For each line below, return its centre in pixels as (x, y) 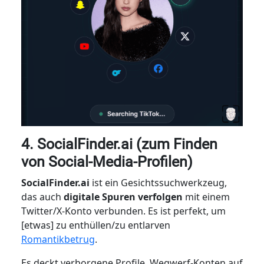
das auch (42, 197)
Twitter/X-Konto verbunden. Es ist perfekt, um (123, 211)
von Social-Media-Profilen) (107, 161)
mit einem (206, 197)
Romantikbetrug (58, 239)
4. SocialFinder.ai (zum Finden (119, 144)
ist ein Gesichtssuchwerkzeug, (158, 182)
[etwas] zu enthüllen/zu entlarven (95, 225)
